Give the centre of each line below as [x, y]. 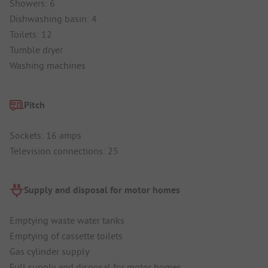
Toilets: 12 [31, 34]
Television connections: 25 [64, 150]
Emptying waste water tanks [67, 220]
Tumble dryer [36, 50]
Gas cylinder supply [49, 252]
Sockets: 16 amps [45, 135]
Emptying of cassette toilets [66, 236]
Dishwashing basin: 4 [53, 19]
